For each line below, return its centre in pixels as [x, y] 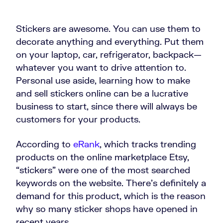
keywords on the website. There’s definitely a [111, 183]
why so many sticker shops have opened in [107, 209]
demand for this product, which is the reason [111, 196]
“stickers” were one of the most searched [103, 170]
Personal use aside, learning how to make [103, 80]
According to [45, 144]
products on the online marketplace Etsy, [103, 157]
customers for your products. [78, 119]
